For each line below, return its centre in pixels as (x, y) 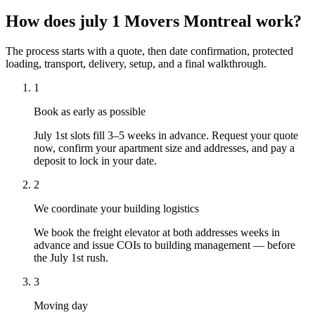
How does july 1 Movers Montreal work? (154, 21)
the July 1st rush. (71, 257)
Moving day (61, 305)
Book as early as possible (90, 111)
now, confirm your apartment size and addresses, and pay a (164, 148)
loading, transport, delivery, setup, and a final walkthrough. (136, 63)
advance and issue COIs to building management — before (165, 245)
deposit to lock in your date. (95, 160)
